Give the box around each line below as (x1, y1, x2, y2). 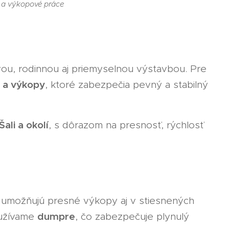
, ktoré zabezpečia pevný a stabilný (45, 78, 208, 90)
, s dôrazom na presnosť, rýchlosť (49, 119, 203, 131)
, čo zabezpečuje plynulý (75, 210, 189, 222)
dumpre (37, 210, 75, 222)
